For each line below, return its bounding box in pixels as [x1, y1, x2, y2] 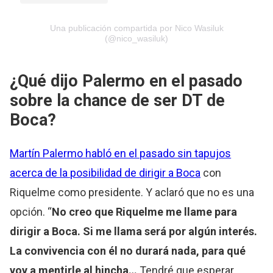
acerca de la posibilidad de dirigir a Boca [10, 166, 201, 179]
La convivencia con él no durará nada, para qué [10, 244, 246, 257]
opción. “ [10, 205, 52, 218]
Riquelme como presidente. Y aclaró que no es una [10, 185, 255, 199]
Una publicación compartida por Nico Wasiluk [49, 23, 224, 33]
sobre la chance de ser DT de [10, 91, 225, 111]
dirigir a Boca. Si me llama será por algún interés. [10, 224, 258, 238]
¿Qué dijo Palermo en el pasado [10, 71, 243, 91]
